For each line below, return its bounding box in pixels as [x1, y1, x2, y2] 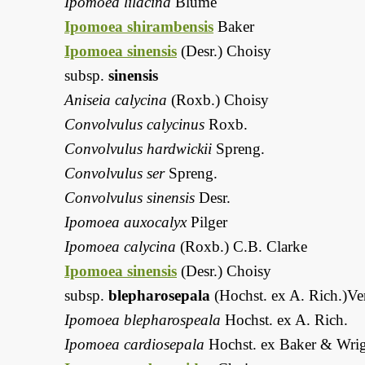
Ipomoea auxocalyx [64, 213, 187, 231]
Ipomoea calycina [64, 238, 176, 256]
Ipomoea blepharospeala [64, 311, 221, 329]
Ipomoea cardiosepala [64, 336, 204, 354]
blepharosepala [108, 287, 210, 305]
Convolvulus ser [64, 165, 165, 182]
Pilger [187, 213, 227, 231]
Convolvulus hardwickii [64, 140, 212, 158]
